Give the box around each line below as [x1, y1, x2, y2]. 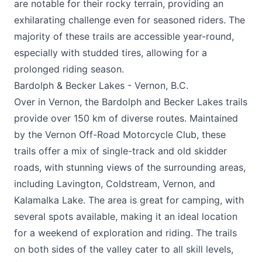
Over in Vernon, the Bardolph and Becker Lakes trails [14, 96, 247, 108]
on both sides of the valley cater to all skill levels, [14, 243, 233, 255]
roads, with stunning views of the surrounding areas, [14, 161, 246, 173]
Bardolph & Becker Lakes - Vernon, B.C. [14, 80, 188, 91]
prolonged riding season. [14, 63, 124, 75]
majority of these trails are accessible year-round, [14, 30, 234, 42]
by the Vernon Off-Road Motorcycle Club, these [14, 129, 226, 140]
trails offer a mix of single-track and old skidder [14, 145, 227, 157]
